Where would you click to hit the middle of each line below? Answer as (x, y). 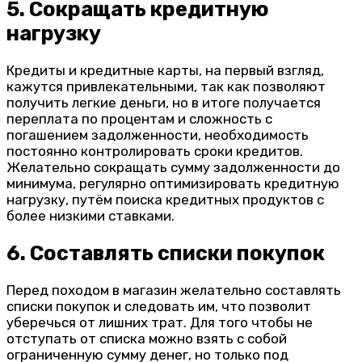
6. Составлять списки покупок (166, 253)
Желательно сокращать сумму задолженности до (173, 167)
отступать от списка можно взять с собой (147, 339)
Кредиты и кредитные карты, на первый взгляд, (165, 70)
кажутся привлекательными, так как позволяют (166, 86)
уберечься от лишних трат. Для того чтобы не (160, 323)
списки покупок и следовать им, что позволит (159, 307)
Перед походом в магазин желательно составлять (174, 290)
